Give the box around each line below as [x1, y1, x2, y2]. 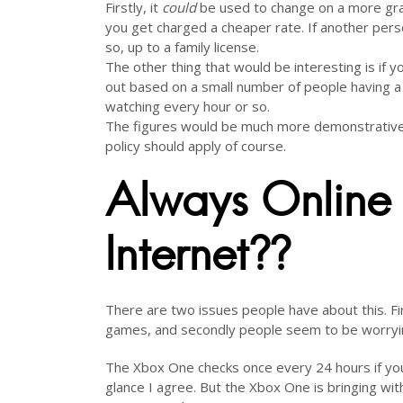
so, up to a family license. [105, 38, 259, 56]
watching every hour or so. [105, 97, 270, 115]
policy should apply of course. [105, 137, 286, 155]
